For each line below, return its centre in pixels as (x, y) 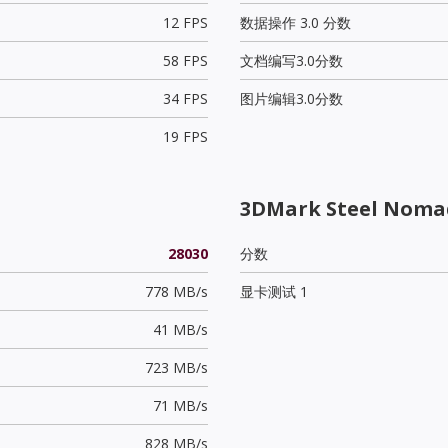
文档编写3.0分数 (291, 60)
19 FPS (185, 136)
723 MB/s (176, 367)
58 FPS (185, 60)
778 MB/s (176, 291)
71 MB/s (180, 405)
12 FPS (185, 22)
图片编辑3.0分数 (291, 98)
